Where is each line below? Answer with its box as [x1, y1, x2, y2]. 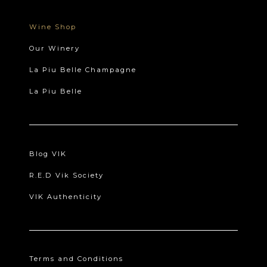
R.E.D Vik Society [29, 170, 104, 179]
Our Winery [29, 44, 80, 53]
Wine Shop [29, 23, 77, 32]
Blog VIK [29, 149, 67, 158]
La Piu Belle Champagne [29, 66, 137, 74]
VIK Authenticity [29, 192, 103, 201]
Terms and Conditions [29, 254, 124, 263]
